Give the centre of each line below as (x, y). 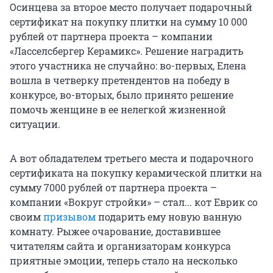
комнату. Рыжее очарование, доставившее (115, 232)
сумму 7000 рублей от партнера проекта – (113, 188)
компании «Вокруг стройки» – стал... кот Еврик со (134, 202)
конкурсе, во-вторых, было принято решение (122, 95)
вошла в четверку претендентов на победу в (120, 80)
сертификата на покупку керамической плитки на (136, 173)
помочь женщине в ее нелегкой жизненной (118, 110)
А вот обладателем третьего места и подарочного (132, 158)
